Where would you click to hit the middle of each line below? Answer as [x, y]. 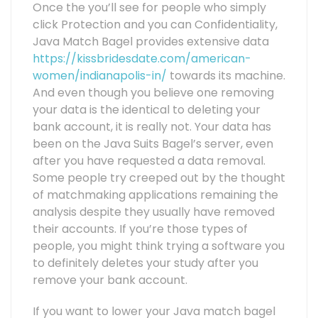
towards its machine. [226, 76]
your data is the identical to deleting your [147, 110]
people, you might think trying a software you [159, 246]
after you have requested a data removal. [149, 161]
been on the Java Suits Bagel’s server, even [153, 144]
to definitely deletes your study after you [146, 263]
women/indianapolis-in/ [100, 76]
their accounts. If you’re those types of [140, 229]
